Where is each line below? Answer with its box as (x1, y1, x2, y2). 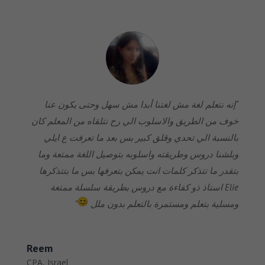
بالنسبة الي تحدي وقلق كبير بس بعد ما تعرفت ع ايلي (44, 132, 239, 144)
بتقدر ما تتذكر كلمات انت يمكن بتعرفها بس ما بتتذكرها (39, 165, 239, 177)
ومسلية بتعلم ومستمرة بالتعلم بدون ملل (88, 198, 239, 210)
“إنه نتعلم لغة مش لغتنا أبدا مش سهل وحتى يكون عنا (44, 99, 239, 111)
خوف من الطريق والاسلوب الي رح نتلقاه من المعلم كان (31, 115, 239, 127)
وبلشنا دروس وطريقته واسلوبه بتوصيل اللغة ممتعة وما (38, 148, 239, 160)
